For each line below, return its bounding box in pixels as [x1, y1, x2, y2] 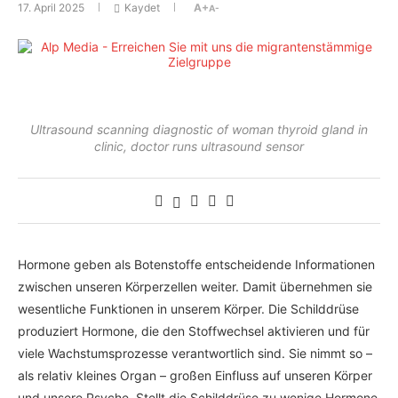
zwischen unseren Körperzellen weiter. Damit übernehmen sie [18, 279, 372, 295]
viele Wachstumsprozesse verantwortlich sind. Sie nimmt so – [18, 346, 372, 362]
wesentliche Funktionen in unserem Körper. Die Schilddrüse [18, 301, 359, 317]
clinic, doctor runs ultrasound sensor [94, 139, 304, 155]
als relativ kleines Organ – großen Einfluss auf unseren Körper [18, 368, 372, 384]
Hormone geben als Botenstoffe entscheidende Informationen [18, 257, 375, 273]
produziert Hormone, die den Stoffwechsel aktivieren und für [18, 323, 370, 339]
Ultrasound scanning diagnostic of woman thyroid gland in [30, 122, 368, 138]
